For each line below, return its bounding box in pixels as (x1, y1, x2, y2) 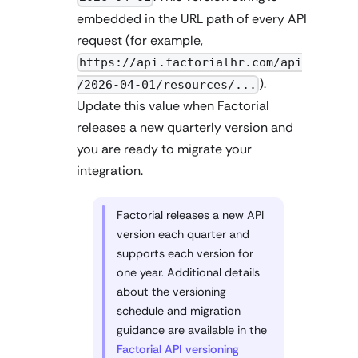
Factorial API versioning (117, 341, 239, 356)
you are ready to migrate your (77, 140, 252, 157)
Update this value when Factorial (77, 97, 269, 114)
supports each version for (117, 245, 253, 261)
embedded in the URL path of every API (77, 10, 307, 27)
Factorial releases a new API (117, 207, 264, 222)
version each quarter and (117, 226, 249, 241)
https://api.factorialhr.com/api (79, 55, 303, 70)
